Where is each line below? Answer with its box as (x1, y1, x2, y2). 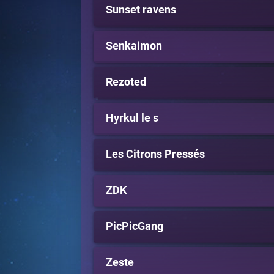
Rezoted (106, 75, 146, 88)
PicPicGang (106, 220, 163, 232)
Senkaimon (106, 39, 162, 52)
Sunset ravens (106, 3, 176, 16)
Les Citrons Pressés (106, 147, 205, 160)
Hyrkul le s (106, 111, 158, 124)
